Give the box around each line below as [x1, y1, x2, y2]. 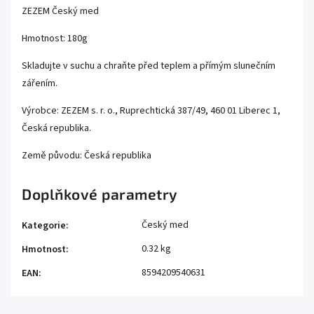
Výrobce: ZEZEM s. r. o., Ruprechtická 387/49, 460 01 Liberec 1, [22, 104, 280, 118]
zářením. [22, 76, 57, 91]
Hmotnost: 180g [22, 32, 88, 46]
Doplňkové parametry [22, 185, 178, 203]
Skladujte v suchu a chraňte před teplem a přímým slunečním [22, 59, 275, 74]
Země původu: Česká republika [22, 149, 151, 163]
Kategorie [22, 219, 66, 233]
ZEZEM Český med [22, 4, 99, 19]
